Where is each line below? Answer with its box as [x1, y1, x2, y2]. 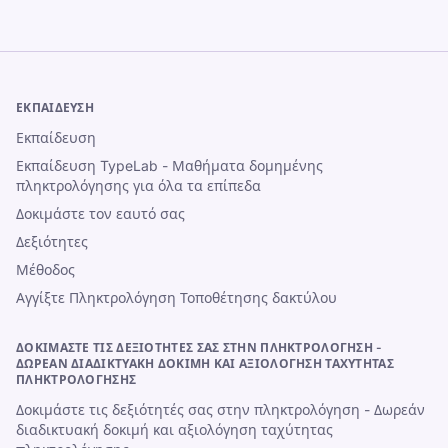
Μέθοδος [16, 261, 75, 278]
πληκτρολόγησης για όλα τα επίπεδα [16, 177, 261, 194]
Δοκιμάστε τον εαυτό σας [16, 205, 185, 222]
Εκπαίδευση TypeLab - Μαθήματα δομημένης [16, 157, 323, 174]
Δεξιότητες [16, 233, 88, 250]
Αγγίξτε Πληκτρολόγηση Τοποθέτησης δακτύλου [16, 289, 337, 306]
